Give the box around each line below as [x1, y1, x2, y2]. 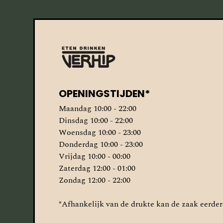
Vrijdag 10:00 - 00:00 [59, 150, 131, 162]
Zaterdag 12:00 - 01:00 [59, 162, 136, 174]
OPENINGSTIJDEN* [59, 86, 151, 101]
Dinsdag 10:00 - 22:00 [59, 114, 133, 126]
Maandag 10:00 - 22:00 [59, 102, 137, 114]
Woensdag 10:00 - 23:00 [59, 126, 141, 138]
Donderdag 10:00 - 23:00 [59, 138, 143, 150]
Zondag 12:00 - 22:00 [59, 174, 131, 186]
